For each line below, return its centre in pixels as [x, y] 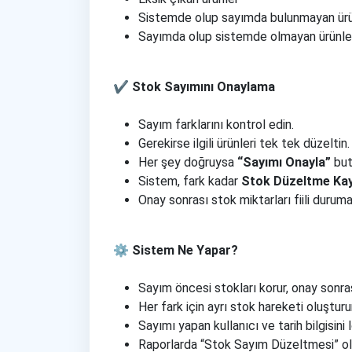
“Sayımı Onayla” [284, 162]
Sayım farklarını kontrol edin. [216, 125]
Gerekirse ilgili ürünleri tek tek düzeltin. [244, 143]
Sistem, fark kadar [190, 181]
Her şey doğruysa [188, 162]
